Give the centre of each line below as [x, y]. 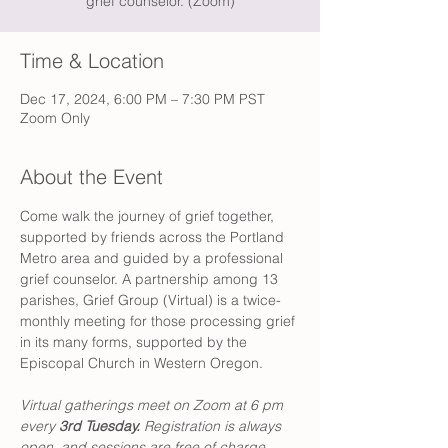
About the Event [91, 176]
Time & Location [92, 60]
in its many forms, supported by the [135, 342]
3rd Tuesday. [101, 426]
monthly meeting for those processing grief [159, 321]
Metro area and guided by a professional [153, 258]
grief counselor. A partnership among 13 [151, 279]
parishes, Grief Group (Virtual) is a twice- [150, 300]
